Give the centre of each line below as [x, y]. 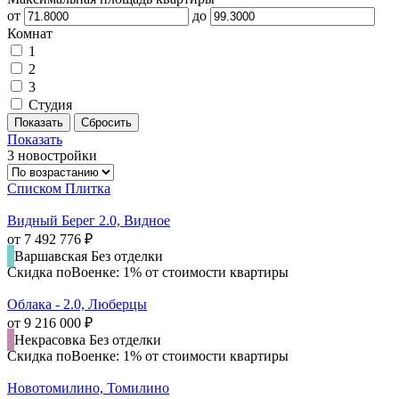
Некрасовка [52, 339]
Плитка [88, 188]
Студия [50, 104]
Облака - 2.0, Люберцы [77, 304]
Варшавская [53, 256]
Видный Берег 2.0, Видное [89, 220]
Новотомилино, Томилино [88, 387]
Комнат [30, 33]
